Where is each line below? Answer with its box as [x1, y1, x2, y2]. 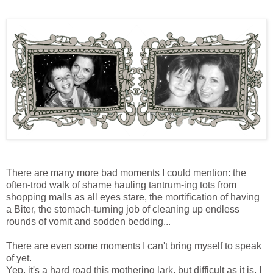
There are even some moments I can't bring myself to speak [6, 241, 261, 252]
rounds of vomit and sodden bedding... [6, 216, 171, 227]
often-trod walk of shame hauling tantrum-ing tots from [6, 180, 236, 191]
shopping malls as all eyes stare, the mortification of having [6, 192, 260, 203]
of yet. [6, 253, 32, 264]
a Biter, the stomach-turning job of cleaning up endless [6, 204, 239, 215]
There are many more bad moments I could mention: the [6, 168, 246, 179]
